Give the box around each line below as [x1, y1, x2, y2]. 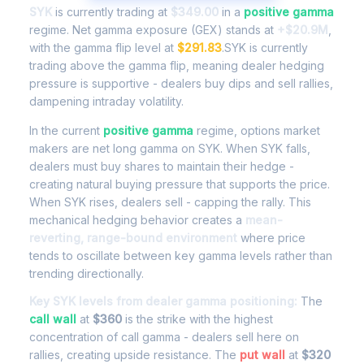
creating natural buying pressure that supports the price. [29, 177, 330, 191]
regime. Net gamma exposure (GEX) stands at [29, 23, 277, 37]
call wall [29, 312, 76, 326]
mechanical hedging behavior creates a [29, 213, 245, 227]
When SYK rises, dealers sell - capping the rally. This [29, 195, 311, 209]
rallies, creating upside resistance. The [29, 348, 240, 362]
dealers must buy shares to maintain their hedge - [29, 159, 294, 173]
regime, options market [193, 123, 320, 137]
